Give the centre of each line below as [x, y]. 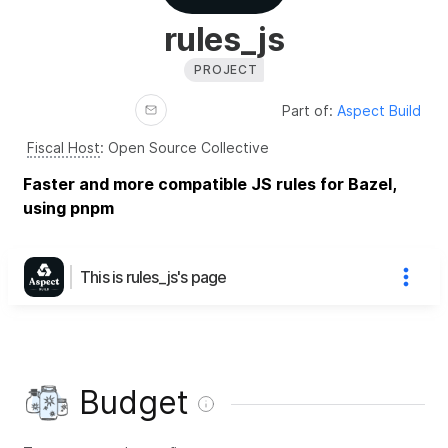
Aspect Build [379, 110]
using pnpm [68, 207]
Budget [134, 402]
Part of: [309, 110]
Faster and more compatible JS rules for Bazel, [209, 183]
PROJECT [226, 69]
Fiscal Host [63, 147]
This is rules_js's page [153, 276]
